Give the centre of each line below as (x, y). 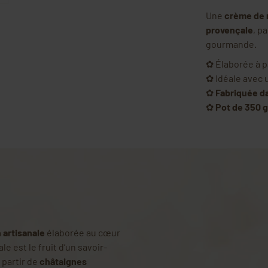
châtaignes (63, 261)
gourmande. (231, 44)
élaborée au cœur (83, 232)
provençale (229, 29)
